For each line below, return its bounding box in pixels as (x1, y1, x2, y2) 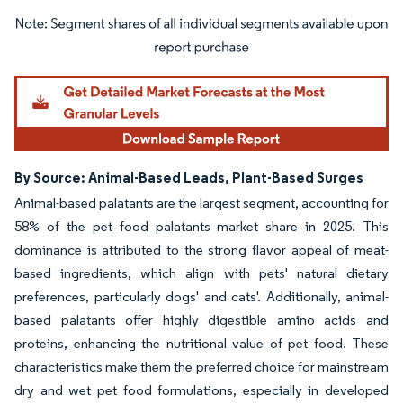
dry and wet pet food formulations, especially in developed (14, 381, 389, 399)
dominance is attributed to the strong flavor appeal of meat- (14, 240, 389, 258)
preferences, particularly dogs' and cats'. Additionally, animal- (14, 287, 389, 305)
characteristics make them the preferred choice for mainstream (14, 357, 389, 375)
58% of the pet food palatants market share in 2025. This (14, 217, 389, 235)
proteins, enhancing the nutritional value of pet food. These (14, 334, 389, 352)
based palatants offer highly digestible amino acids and (14, 310, 389, 328)
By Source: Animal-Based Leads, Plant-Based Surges (14, 167, 363, 186)
